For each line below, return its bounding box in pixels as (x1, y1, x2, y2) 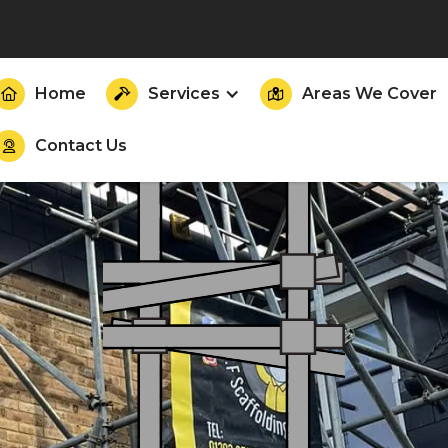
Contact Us (34, 136, 127, 156)
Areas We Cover (301, 84, 437, 104)
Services (147, 84, 220, 104)
